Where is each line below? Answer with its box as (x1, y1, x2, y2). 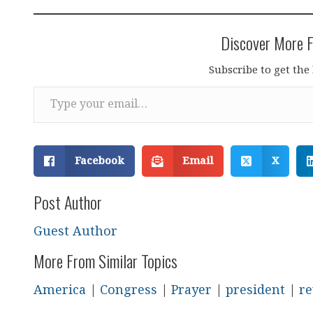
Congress (100, 283, 157, 298)
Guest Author (34, 224, 117, 239)
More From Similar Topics (34, 248, 177, 273)
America (34, 283, 86, 298)
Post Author (34, 189, 102, 214)
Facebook (74, 154, 124, 167)
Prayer (171, 283, 212, 298)
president (226, 283, 285, 298)
